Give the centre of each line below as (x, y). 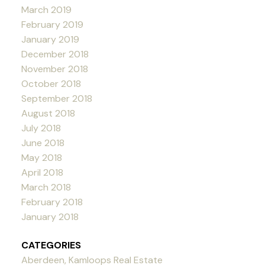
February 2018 (52, 202)
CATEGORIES (51, 245)
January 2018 (50, 217)
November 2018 (54, 69)
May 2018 (41, 158)
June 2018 (43, 143)
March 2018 (46, 188)
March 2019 (46, 10)
